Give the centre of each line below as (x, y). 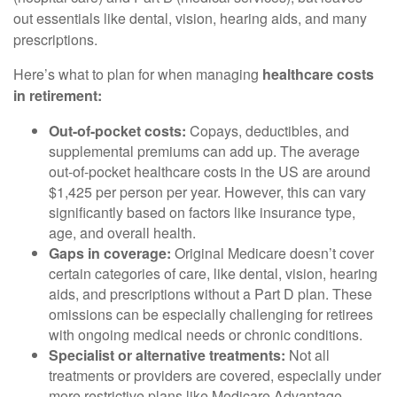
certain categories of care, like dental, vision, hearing (213, 273)
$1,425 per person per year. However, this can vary (207, 192)
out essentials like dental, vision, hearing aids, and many (190, 18)
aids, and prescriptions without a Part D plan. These (210, 294)
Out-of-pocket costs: (117, 131)
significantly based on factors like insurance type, (202, 212)
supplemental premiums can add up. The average (204, 151)
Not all (307, 355)
